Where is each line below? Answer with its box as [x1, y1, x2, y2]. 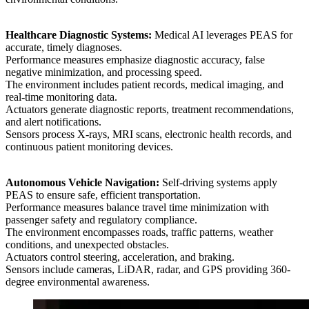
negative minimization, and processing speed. [6, 66, 205, 79]
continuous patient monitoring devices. [6, 141, 173, 153]
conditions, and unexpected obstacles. [6, 239, 172, 251]
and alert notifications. [6, 116, 104, 128]
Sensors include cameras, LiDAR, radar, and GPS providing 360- [6, 263, 290, 276]
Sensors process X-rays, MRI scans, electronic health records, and [6, 128, 292, 141]
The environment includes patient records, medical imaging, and [6, 79, 283, 91]
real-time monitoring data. [6, 91, 120, 103]
